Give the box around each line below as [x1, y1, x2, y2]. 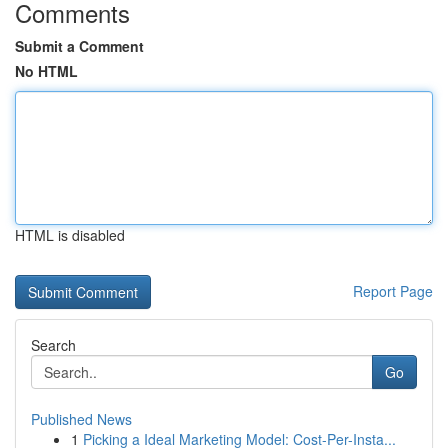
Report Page [353, 281, 433, 301]
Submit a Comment [15, 36, 144, 56]
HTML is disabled [15, 225, 125, 245]
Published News [31, 409, 132, 429]
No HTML [15, 61, 78, 81]
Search [31, 335, 76, 355]
